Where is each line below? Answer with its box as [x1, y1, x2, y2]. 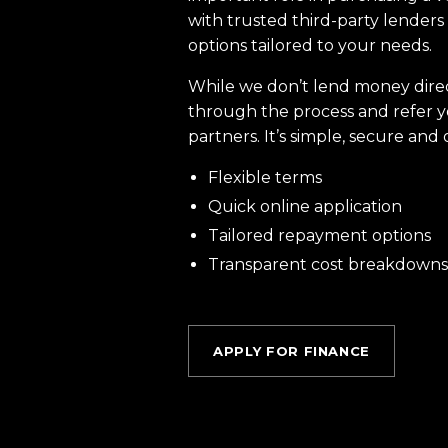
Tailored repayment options [208, 226, 431, 245]
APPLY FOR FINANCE [213, 343, 371, 359]
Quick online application [208, 197, 402, 216]
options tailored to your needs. [188, 36, 432, 55]
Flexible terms [208, 168, 322, 187]
